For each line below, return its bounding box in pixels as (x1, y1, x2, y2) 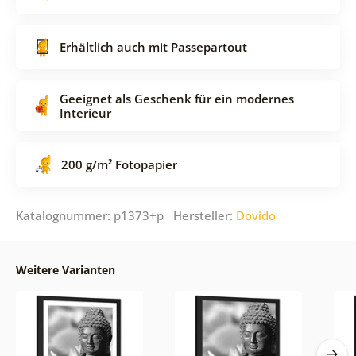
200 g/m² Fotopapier (60, 156, 177, 172)
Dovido (235, 207, 276, 223)
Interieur (59, 104, 111, 121)
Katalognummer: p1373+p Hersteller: (15, 207, 236, 223)
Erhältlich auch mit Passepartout (59, 38, 247, 55)
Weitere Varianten (15, 261, 115, 277)
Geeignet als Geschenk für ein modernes (59, 90, 294, 106)
